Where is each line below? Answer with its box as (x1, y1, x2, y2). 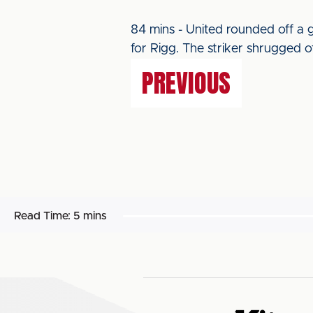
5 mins (73, 210, 107, 221)
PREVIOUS (142, 64, 231, 102)
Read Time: (14, 210, 71, 221)
